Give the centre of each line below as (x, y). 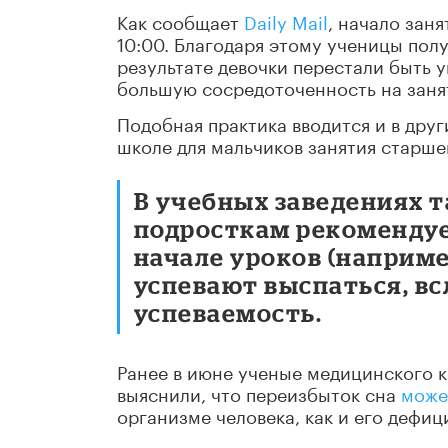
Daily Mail (286, 20)
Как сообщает (180, 20)
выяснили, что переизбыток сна (259, 392)
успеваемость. (228, 313)
